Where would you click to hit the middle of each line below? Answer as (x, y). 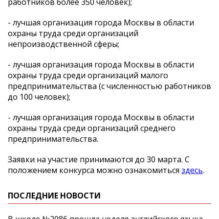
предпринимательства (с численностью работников (109, 86)
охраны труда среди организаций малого (88, 75)
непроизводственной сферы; (64, 44)
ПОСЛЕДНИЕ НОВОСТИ (54, 195)
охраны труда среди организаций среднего (92, 128)
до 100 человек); (39, 97)
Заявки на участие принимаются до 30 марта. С (99, 159)
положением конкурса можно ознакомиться (95, 170)
